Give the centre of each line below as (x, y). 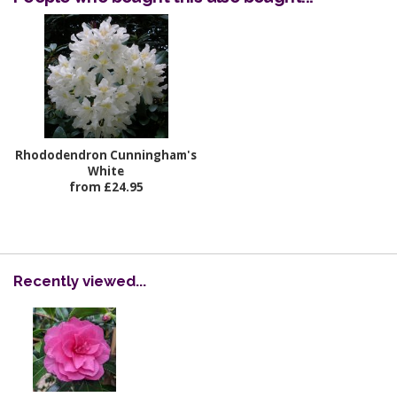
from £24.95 (106, 187)
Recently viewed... (80, 281)
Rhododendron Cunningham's (106, 156)
